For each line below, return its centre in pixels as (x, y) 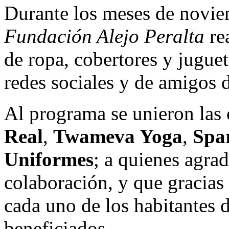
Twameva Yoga (118, 136)
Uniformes (49, 159)
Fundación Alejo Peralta (104, 36)
